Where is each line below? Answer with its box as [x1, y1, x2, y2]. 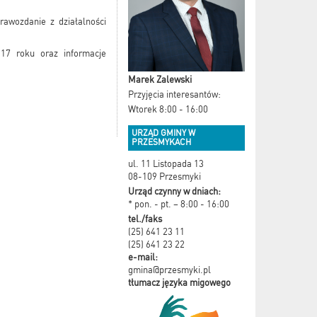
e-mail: [128, 251, 158, 263]
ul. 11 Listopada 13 [128, 158, 204, 169]
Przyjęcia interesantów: [128, 88, 221, 100]
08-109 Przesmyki [128, 171, 201, 182]
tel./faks [128, 213, 162, 224]
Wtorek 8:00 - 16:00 [128, 103, 208, 115]
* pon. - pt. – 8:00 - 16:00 [128, 198, 229, 209]
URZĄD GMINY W [132, 127, 195, 138]
